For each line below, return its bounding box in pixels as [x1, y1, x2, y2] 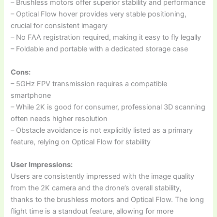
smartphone [11, 91, 51, 100]
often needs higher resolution [11, 114, 108, 123]
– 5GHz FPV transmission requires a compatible [11, 79, 168, 88]
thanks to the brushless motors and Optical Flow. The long [11, 195, 204, 204]
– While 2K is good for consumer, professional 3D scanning [11, 102, 206, 111]
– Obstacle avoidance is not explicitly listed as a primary [11, 125, 193, 135]
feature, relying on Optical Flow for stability [11, 137, 151, 146]
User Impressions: [11, 160, 73, 169]
